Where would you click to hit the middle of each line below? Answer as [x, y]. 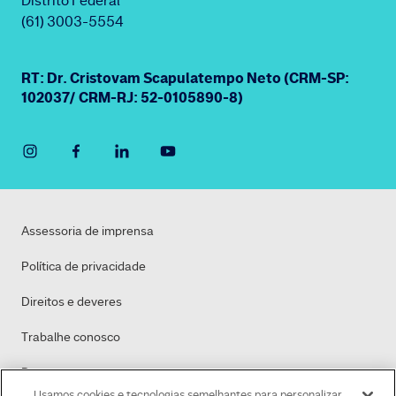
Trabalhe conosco [71, 337]
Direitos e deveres [72, 301]
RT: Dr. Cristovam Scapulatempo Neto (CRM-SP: [185, 78]
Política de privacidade [84, 266]
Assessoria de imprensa [88, 231]
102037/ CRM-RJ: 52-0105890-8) [132, 97]
